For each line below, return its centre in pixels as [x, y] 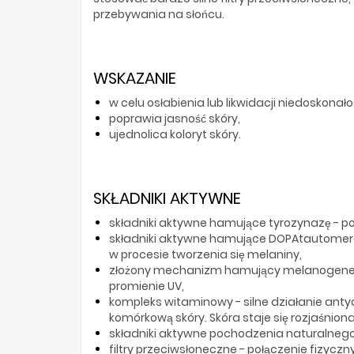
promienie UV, [147, 286]
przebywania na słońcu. [159, 14]
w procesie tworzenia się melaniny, [205, 254]
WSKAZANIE [135, 78]
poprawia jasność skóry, [175, 118]
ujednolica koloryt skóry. [175, 134]
